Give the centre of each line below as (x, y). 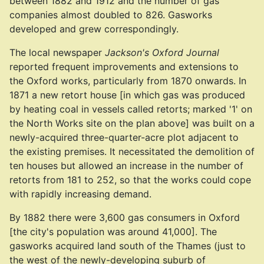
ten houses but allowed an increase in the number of (126, 166)
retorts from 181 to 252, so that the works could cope (130, 180)
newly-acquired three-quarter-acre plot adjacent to (124, 137)
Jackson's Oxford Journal (162, 52)
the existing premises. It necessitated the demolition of (132, 151)
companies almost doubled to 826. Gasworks (111, 15)
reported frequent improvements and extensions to (124, 67)
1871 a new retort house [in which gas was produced (127, 95)
